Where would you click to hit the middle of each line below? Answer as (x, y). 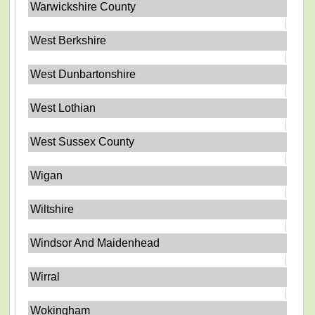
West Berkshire (69, 40)
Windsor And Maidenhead (95, 243)
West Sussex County (83, 141)
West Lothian (63, 108)
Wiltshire (52, 209)
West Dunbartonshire (83, 74)
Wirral (45, 276)
